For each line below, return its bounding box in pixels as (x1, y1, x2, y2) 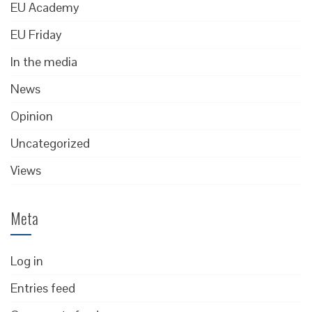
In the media (10, 53, 77, 70)
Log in (10, 252, 43, 269)
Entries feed (10, 279, 75, 296)
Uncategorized (10, 134, 90, 151)
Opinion (10, 107, 53, 124)
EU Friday (10, 26, 62, 42)
